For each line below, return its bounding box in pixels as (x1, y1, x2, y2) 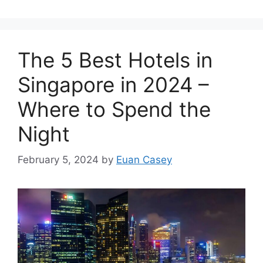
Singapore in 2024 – (18, 72, 209, 97)
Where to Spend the (18, 96, 211, 122)
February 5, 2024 (18, 154, 99, 166)
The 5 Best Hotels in (18, 47, 213, 72)
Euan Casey (116, 154, 172, 166)
